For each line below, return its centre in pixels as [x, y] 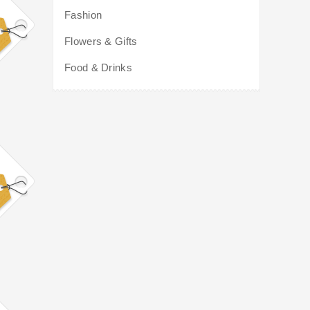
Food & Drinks [98, 68]
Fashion [83, 15]
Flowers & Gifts [101, 42]
